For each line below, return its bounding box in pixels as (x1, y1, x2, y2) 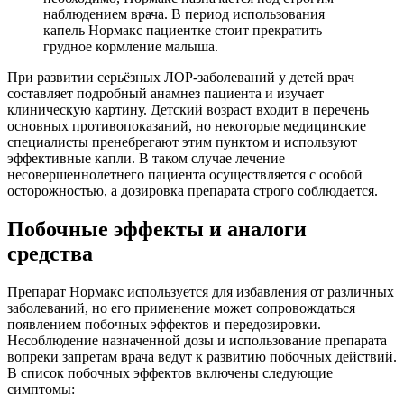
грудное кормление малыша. (43, 38, 218, 54)
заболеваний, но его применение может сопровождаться (7, 299, 355, 316)
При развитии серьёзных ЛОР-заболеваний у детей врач (7, 69, 354, 85)
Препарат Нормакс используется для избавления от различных (7, 283, 394, 299)
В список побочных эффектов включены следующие (7, 364, 333, 381)
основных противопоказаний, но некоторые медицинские (7, 117, 366, 133)
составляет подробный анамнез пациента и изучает (7, 85, 324, 101)
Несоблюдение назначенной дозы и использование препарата (7, 332, 387, 348)
